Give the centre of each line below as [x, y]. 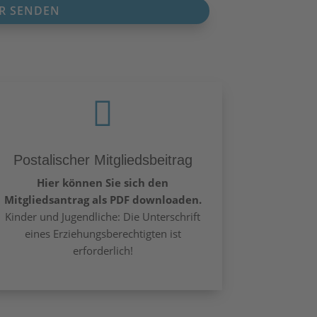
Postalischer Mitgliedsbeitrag [103, 160]
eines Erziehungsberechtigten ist [103, 233]
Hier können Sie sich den [103, 182]
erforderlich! [103, 250]
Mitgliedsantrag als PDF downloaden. [103, 199]
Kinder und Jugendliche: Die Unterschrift [103, 216]
